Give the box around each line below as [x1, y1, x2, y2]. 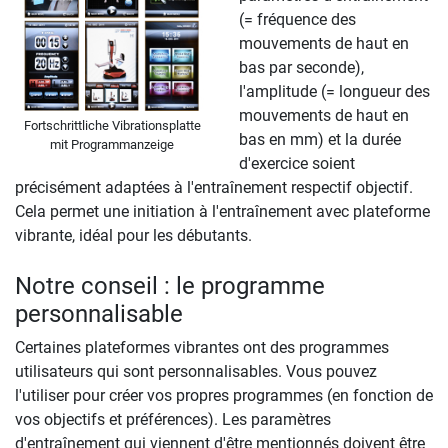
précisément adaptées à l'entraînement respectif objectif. [15, 177, 413, 197]
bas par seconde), [239, 57, 364, 77]
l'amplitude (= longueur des [239, 81, 430, 101]
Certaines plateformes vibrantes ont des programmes [15, 337, 389, 357]
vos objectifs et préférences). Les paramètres [15, 409, 331, 429]
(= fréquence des [239, 9, 356, 29]
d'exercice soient [239, 153, 355, 173]
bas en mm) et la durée [239, 129, 401, 149]
